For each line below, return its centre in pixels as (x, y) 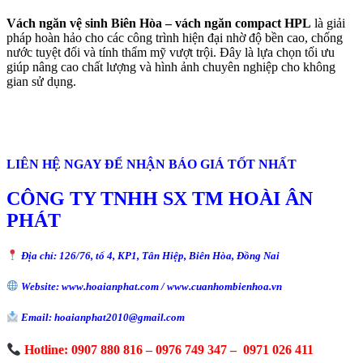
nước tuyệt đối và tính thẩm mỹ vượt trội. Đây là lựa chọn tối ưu (171, 52)
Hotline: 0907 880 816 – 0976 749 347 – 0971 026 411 (168, 349)
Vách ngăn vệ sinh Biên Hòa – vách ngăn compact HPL (159, 23)
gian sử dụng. (41, 81)
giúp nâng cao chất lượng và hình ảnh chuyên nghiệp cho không (171, 66)
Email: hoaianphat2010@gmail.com (102, 318)
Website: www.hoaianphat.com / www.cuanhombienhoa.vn (151, 287)
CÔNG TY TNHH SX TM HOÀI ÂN (160, 198)
